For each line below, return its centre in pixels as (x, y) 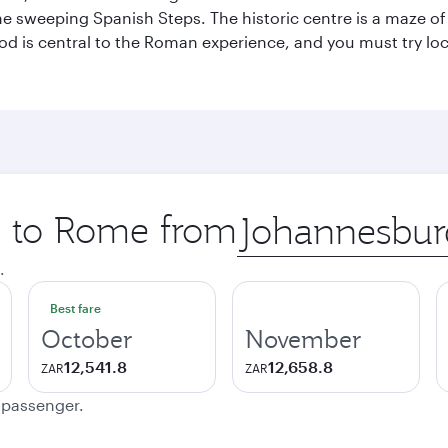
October (87, 339)
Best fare (75, 308)
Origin (259, 216)
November (303, 339)
